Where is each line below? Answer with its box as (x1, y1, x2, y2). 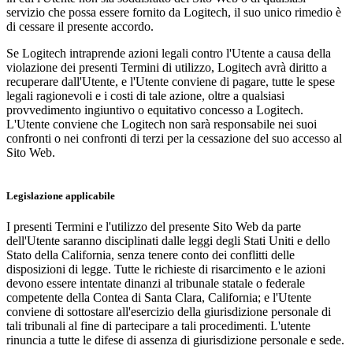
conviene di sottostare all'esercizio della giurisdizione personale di (6, 304, 331, 318)
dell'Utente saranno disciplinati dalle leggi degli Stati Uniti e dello (6, 233, 330, 247)
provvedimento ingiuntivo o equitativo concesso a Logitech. (6, 102, 303, 117)
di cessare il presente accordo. (6, 19, 154, 33)
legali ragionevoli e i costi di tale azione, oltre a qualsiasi (6, 88, 284, 102)
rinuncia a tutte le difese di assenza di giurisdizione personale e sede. (6, 333, 344, 347)
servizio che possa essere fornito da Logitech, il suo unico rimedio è (6, 5, 341, 19)
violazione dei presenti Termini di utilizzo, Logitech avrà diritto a (6, 60, 327, 74)
